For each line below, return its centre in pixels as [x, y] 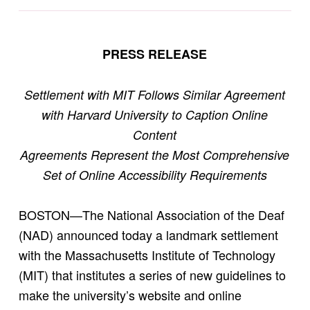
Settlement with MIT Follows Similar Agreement [155, 95]
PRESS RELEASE [155, 54]
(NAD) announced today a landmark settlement [148, 235]
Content [155, 135]
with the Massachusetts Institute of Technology [147, 255]
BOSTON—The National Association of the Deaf [151, 215]
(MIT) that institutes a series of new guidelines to [152, 275]
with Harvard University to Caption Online [155, 115]
